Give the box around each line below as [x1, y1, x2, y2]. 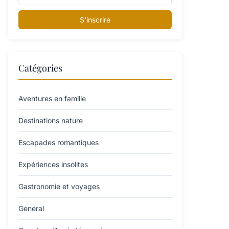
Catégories [18, 62, 62, 74]
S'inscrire [80, 15, 110, 24]
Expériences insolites [18, 160, 88, 169]
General [18, 204, 44, 213]
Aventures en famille [18, 94, 86, 103]
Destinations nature [18, 116, 83, 125]
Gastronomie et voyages [18, 182, 100, 191]
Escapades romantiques [18, 138, 99, 147]
